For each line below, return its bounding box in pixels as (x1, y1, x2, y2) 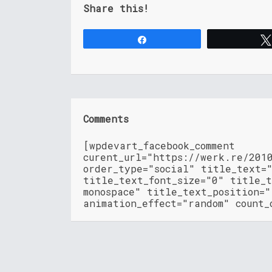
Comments (83, 112, 129, 126)
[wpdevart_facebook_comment (83, 139, 235, 152)
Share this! (83, 2, 149, 15)
